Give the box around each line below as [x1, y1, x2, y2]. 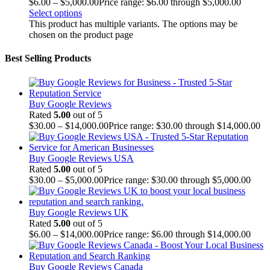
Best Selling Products [5, 53, 91, 64]
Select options [29, 8, 82, 19]
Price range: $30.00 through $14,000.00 [108, 120, 260, 131]
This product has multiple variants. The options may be [29, 19, 237, 30]
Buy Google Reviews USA [29, 152, 134, 163]
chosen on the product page [29, 30, 133, 40]
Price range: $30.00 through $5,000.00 [104, 174, 251, 185]
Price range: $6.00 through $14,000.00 [104, 228, 251, 239]
